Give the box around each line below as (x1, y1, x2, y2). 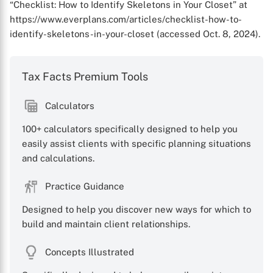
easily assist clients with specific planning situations (22, 138, 251, 149)
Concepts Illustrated (45, 247, 134, 257)
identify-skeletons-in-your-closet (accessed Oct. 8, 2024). (10, 29, 260, 39)
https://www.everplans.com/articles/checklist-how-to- (10, 14, 242, 24)
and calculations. (22, 153, 94, 163)
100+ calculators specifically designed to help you (22, 124, 238, 134)
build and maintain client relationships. (22, 219, 190, 229)
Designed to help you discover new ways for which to (22, 204, 251, 214)
